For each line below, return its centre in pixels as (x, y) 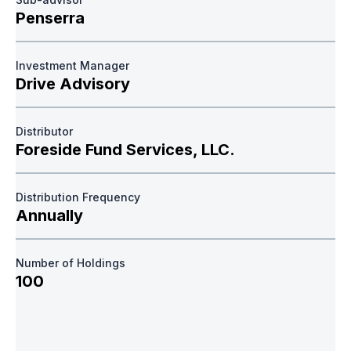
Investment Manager (72, 66)
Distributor (44, 132)
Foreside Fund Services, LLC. (125, 150)
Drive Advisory (73, 84)
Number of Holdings (71, 263)
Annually (49, 216)
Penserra (50, 18)
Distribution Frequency (78, 197)
